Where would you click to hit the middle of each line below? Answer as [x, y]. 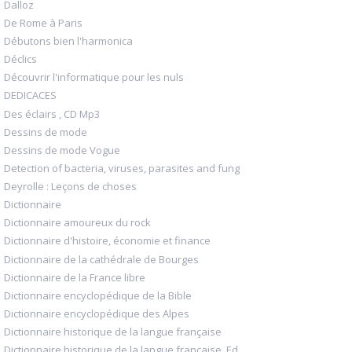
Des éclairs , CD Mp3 [52, 114]
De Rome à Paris [43, 22]
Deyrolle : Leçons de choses [70, 187]
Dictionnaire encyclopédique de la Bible [98, 295]
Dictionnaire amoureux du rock [77, 223]
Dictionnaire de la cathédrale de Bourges [101, 259]
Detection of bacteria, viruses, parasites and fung [122, 168]
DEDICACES [30, 95]
